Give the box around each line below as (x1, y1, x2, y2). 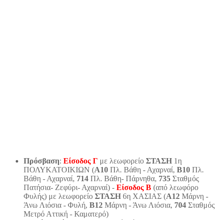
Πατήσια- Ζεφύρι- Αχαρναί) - (24, 183, 116, 192)
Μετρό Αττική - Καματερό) (24, 210, 109, 219)
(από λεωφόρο (151, 183, 198, 192)
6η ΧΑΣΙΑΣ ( (121, 192, 166, 201)
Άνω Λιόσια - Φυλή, (24, 201, 89, 210)
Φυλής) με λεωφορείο (24, 192, 95, 201)
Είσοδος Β (116, 183, 151, 192)
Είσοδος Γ (63, 157, 98, 165)
